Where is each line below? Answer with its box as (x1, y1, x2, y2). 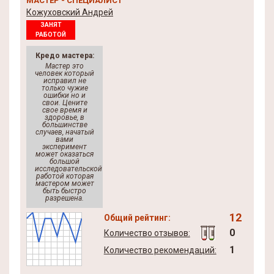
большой (50, 157, 80, 166)
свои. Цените (42, 98, 87, 107)
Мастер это (45, 62, 84, 70)
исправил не (43, 76, 86, 85)
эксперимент (42, 143, 87, 151)
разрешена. (45, 194, 84, 202)
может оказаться (35, 150, 94, 158)
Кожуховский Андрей (26, 7, 113, 17)
